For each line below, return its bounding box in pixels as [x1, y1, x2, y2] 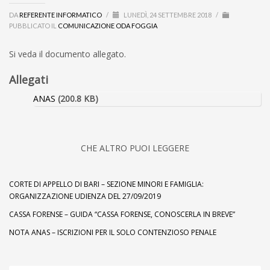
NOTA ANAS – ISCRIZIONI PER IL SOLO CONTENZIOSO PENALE [9, 227, 216, 238]
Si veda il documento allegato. [9, 48, 126, 60]
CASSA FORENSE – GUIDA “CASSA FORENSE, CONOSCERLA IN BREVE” [9, 209, 235, 220]
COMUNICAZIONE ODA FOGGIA [58, 22, 157, 30]
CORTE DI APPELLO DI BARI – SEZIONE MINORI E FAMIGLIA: [9, 179, 204, 190]
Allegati [9, 72, 48, 87]
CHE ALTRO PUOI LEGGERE [81, 142, 189, 154]
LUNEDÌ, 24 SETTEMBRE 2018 [124, 11, 213, 19]
